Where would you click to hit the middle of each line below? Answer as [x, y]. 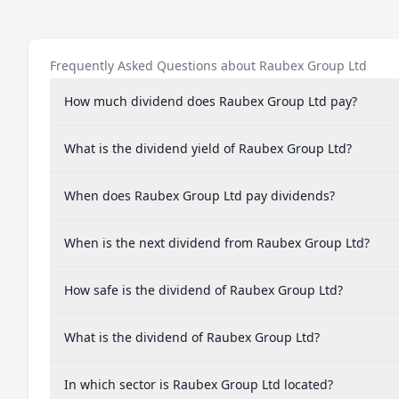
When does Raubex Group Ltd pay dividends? [199, 195]
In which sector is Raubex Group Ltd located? [199, 384]
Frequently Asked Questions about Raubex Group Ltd [208, 65]
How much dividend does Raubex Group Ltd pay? [211, 101]
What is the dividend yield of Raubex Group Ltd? [208, 148]
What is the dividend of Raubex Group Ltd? [192, 337]
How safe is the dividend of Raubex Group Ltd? [204, 290]
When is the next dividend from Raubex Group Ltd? [217, 243]
